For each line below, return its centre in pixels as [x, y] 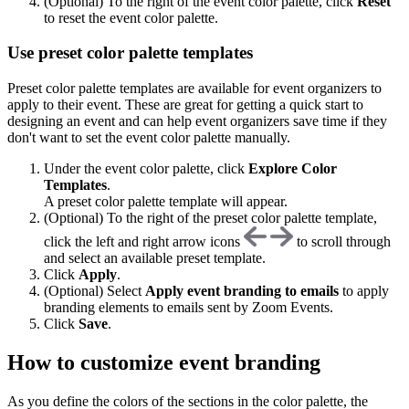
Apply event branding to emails [242, 291]
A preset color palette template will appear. [166, 202]
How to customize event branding [164, 363]
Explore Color [293, 169]
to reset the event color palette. [131, 17]
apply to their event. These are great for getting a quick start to [185, 105]
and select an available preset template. [155, 258]
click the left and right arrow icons [144, 242]
